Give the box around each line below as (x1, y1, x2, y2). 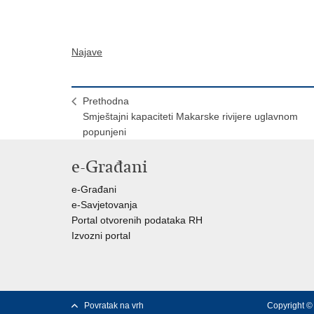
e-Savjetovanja (71, 199, 137, 210)
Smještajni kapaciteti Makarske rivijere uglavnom (83, 111, 298, 122)
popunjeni (83, 126, 126, 137)
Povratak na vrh (84, 301, 144, 310)
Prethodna (83, 95, 129, 107)
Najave (71, 46, 102, 57)
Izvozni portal (71, 230, 130, 241)
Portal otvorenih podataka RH (71, 214, 203, 226)
